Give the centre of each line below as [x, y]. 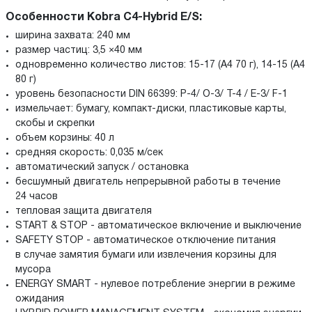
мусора [33, 270]
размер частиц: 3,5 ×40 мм [79, 50]
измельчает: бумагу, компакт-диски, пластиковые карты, [151, 109]
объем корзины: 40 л [65, 138]
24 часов [37, 196]
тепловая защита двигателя [84, 211]
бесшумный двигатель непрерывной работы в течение [148, 182]
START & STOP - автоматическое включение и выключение [158, 226]
